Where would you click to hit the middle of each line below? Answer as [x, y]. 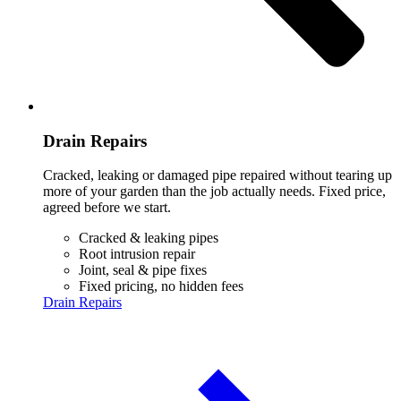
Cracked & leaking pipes [149, 238]
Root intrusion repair [137, 254]
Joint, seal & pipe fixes [143, 270]
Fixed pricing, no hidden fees [161, 286]
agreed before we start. [107, 208]
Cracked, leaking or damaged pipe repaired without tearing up [218, 175]
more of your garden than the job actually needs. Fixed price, [214, 192]
